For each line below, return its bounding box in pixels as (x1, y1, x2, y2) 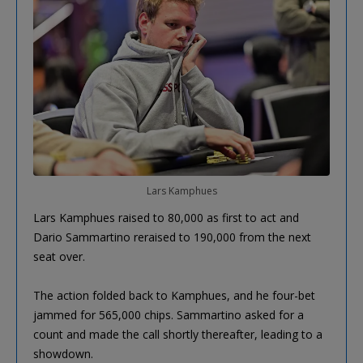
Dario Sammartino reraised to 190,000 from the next (33, 228, 311, 245)
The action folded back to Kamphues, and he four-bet (33, 287, 315, 303)
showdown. (33, 345, 93, 361)
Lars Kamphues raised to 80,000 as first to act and (33, 209, 299, 225)
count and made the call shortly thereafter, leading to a (33, 326, 322, 342)
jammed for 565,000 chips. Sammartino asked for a (33, 306, 304, 322)
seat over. (33, 248, 85, 264)
